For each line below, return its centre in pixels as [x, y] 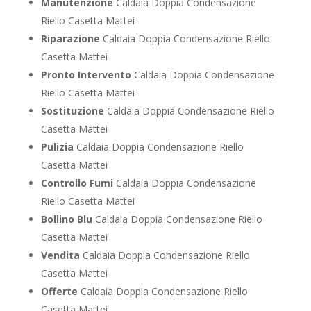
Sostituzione [72, 111]
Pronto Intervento [86, 75]
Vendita [60, 255]
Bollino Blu [66, 219]
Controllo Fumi [77, 183]
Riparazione [70, 39]
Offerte [59, 292]
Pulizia [57, 147]
